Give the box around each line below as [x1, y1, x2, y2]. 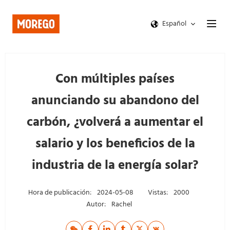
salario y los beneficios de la [35, 134, 195, 155]
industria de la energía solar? [32, 156, 198, 177]
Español [162, 18, 186, 30]
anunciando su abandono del [31, 91, 199, 112]
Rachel [111, 199, 132, 211]
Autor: [86, 199, 106, 211]
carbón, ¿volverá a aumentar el [27, 112, 203, 133]
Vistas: [148, 187, 168, 199]
